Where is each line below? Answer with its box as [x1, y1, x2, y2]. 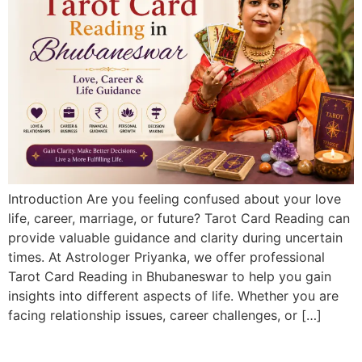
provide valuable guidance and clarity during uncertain [8, 229, 343, 246]
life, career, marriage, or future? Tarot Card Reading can [8, 209, 350, 226]
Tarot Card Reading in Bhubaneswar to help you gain [8, 267, 331, 284]
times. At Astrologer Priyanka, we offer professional [8, 248, 325, 265]
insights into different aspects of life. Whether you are [8, 287, 339, 304]
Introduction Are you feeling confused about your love [8, 190, 341, 207]
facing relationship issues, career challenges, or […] [8, 306, 322, 323]
